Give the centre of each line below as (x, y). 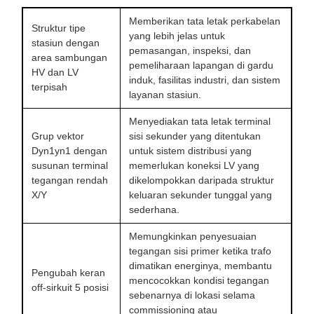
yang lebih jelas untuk (177, 35)
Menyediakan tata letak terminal (200, 121)
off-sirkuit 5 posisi (70, 287)
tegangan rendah (70, 180)
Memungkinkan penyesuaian (193, 236)
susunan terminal (70, 165)
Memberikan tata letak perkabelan (205, 21)
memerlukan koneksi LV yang (194, 165)
